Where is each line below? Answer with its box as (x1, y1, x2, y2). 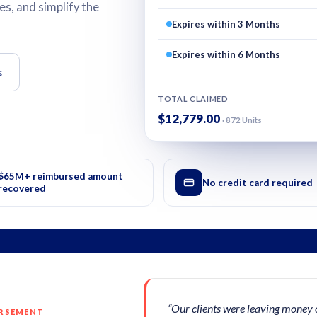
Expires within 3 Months (172, 18, 281, 30)
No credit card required (202, 176, 313, 188)
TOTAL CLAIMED (158, 94, 229, 103)
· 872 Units (222, 115, 263, 125)
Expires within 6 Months (172, 49, 281, 60)
